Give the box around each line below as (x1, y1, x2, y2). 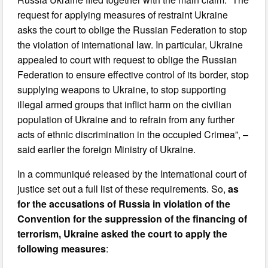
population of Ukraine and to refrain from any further (17, 112, 235, 126)
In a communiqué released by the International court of (17, 166, 247, 181)
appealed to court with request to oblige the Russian (17, 52, 237, 66)
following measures (17, 241, 106, 255)
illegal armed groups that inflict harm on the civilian (17, 97, 232, 111)
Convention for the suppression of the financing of (17, 211, 248, 226)
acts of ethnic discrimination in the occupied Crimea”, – (17, 127, 249, 141)
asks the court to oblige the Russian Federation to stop (17, 22, 248, 36)
